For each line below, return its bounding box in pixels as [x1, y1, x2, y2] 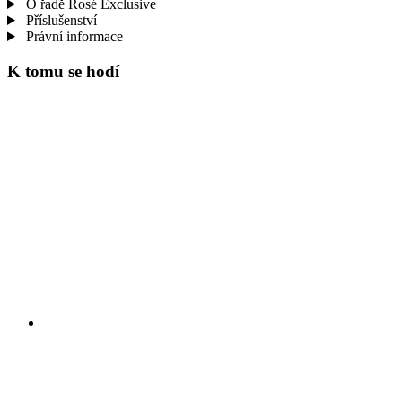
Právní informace [22, 28, 123, 44]
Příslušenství [22, 12, 97, 28]
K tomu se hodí [7, 61, 119, 81]
